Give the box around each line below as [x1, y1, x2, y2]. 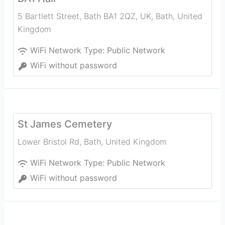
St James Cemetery [17, 118, 112, 130]
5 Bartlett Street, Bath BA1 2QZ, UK [17, 11, 151, 21]
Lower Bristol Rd [17, 137, 79, 147]
